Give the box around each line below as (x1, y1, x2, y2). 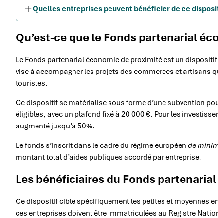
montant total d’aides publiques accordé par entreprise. (16, 152, 201, 162)
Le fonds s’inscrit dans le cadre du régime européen (16, 140, 188, 150)
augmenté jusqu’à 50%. (16, 121, 95, 131)
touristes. (16, 78, 48, 88)
